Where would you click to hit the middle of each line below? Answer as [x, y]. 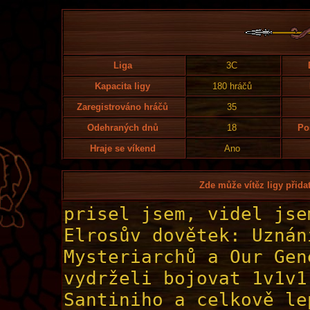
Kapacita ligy [122, 86]
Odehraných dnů [122, 128]
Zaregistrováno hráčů [122, 107]
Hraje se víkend [122, 148]
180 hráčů [232, 86]
